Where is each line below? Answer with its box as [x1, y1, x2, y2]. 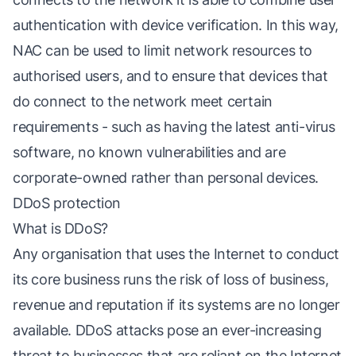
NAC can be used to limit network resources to [13, 42, 313, 59]
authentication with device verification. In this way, [13, 17, 339, 33]
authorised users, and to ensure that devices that [13, 68, 328, 84]
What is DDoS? [13, 220, 108, 237]
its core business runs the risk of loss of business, [13, 271, 329, 288]
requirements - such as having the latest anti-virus [13, 118, 335, 135]
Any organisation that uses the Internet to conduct [13, 246, 340, 262]
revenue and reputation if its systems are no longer [13, 296, 340, 313]
